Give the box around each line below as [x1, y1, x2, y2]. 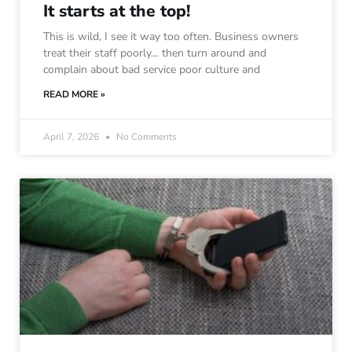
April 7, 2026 [43, 130, 101, 144]
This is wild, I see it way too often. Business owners [43, 29, 299, 45]
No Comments [114, 130, 177, 144]
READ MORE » [43, 88, 105, 101]
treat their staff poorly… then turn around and [43, 46, 266, 61]
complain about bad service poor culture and [43, 62, 260, 78]
